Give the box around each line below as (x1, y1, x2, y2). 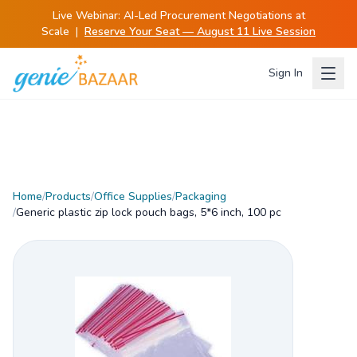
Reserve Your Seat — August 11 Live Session (84, 24, 316, 39)
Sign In (269, 65, 303, 80)
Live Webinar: (52, 8, 124, 23)
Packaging (175, 189, 226, 204)
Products (45, 189, 91, 204)
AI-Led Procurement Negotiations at (123, 8, 305, 23)
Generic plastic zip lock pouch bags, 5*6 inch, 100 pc (16, 205, 281, 220)
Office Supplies (94, 189, 172, 204)
